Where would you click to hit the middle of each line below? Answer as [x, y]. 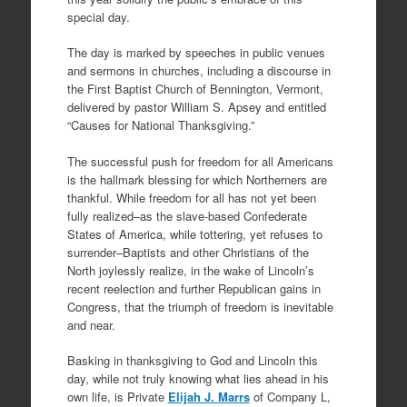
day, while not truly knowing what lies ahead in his [198, 378]
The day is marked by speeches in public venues [196, 52]
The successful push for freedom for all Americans [200, 161]
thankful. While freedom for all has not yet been [191, 197]
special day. [98, 16]
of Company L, [290, 397]
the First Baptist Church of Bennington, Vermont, [195, 89]
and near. [91, 324]
